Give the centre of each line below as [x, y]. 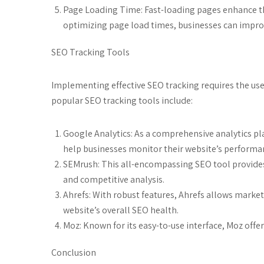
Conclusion [74, 252]
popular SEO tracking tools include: [122, 100]
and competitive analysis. [114, 179]
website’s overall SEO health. [121, 210]
